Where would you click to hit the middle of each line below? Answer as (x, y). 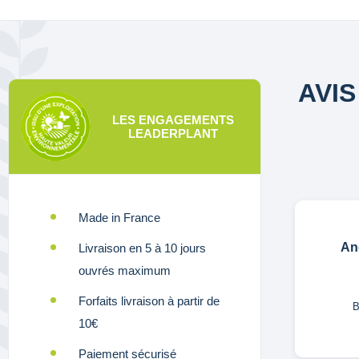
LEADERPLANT (173, 133)
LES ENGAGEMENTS (173, 119)
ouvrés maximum (125, 270)
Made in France (119, 217)
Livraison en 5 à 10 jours (142, 248)
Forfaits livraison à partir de (149, 301)
